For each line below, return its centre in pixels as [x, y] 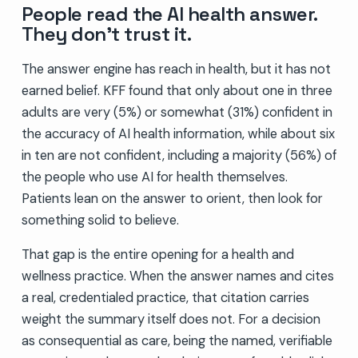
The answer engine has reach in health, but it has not [176, 69]
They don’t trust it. [106, 34]
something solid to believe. [100, 220]
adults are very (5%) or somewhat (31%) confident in [177, 112]
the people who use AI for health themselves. [154, 177]
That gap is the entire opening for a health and [157, 254]
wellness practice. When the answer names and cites [177, 276]
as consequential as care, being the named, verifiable [177, 340]
